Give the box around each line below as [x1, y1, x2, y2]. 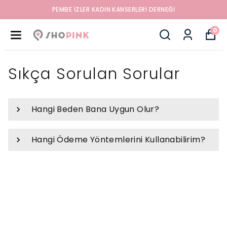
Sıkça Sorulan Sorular [8, 63, 180, 85]
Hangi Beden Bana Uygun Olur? [31, 103, 160, 115]
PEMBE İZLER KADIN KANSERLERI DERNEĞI [52, 5, 175, 14]
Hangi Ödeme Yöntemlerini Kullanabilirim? [31, 134, 205, 145]
